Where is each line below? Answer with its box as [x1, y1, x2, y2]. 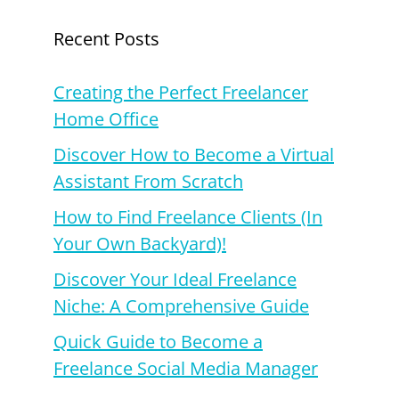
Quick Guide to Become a [53, 330, 263, 354]
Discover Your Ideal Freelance [53, 267, 297, 292]
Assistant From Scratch [53, 169, 243, 194]
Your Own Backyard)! [53, 232, 226, 256]
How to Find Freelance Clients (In [53, 205, 322, 230]
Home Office [53, 107, 159, 132]
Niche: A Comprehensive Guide [53, 294, 309, 319]
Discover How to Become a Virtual [53, 142, 334, 167]
